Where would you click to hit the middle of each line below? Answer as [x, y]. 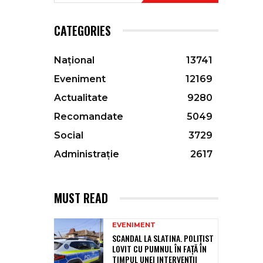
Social [69, 136]
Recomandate [89, 117]
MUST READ [81, 198]
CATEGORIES [82, 31]
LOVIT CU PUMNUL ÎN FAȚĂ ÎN [159, 249]
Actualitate [81, 98]
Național [74, 60]
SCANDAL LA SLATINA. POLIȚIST [163, 238]
